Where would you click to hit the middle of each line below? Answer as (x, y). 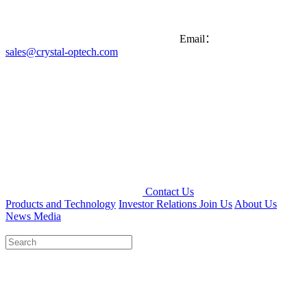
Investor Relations (159, 204)
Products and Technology (61, 204)
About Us (256, 204)
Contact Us (170, 192)
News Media (33, 217)
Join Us (216, 204)
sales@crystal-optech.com (62, 52)
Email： (198, 39)
